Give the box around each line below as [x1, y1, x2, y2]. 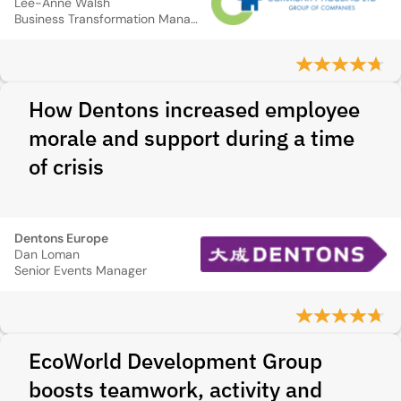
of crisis [29, 152, 104, 181]
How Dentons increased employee [29, 95, 360, 124]
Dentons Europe [14, 230, 108, 246]
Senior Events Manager [14, 262, 147, 278]
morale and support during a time [29, 124, 354, 152]
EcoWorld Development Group [29, 346, 322, 375]
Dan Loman [14, 246, 80, 262]
